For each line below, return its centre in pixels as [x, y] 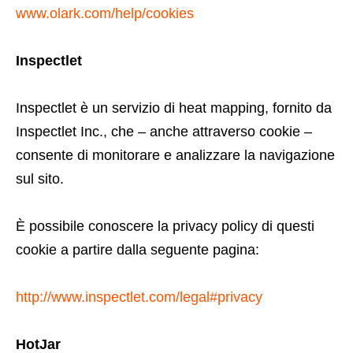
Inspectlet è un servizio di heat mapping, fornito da [174, 108]
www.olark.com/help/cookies [105, 13]
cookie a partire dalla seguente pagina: [137, 250]
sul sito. [40, 179]
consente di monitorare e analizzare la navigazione [175, 155]
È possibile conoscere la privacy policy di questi [165, 226]
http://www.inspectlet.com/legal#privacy [139, 297]
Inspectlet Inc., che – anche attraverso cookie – [164, 132]
